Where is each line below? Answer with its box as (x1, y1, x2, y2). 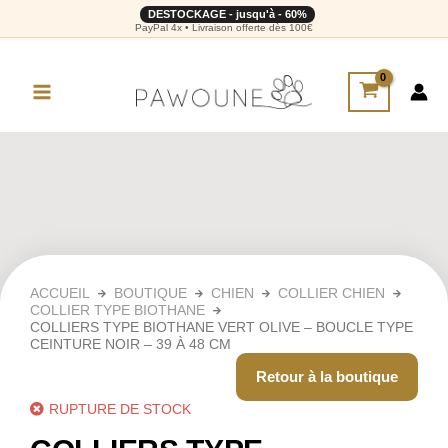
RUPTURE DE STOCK (49, 401, 191, 417)
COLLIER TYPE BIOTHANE (30, 302, 205, 318)
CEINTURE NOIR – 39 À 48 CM (30, 336, 231, 352)
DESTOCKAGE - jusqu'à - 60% (147, 8, 307, 20)
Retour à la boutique (256, 368, 398, 385)
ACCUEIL (30, 285, 90, 301)
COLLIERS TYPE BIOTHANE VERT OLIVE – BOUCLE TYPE (30, 319, 413, 335)
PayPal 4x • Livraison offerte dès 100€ (135, 22, 313, 33)
